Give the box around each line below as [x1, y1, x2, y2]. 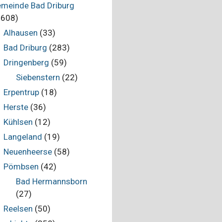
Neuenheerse [3, 147, 52, 157]
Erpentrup [3, 87, 39, 97]
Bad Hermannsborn [16, 176, 87, 186]
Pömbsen [3, 162, 39, 171]
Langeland [3, 132, 42, 142]
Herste [3, 102, 28, 112]
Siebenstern [16, 72, 60, 82]
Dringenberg [3, 57, 49, 67]
